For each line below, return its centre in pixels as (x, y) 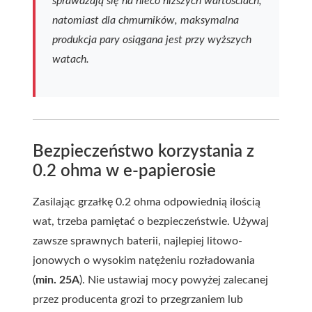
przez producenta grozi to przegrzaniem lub (138, 299)
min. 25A (57, 280)
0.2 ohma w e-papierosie (124, 171)
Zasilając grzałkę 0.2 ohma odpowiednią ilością (147, 202)
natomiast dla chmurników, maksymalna (146, 20)
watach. (71, 59)
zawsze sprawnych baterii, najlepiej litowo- (138, 241)
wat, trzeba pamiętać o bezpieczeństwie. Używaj (151, 221)
